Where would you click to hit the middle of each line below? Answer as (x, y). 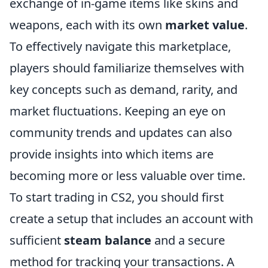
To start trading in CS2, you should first (117, 197)
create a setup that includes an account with (131, 219)
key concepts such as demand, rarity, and (124, 89)
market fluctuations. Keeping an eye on (118, 111)
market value (205, 25)
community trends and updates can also (121, 133)
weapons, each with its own (87, 25)
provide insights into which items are (112, 154)
